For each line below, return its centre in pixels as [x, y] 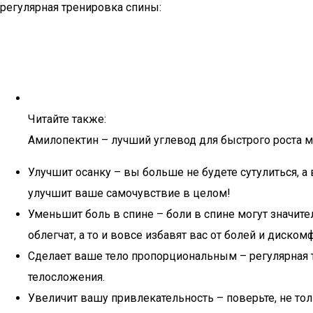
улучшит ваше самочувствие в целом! [129, 193]
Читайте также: [67, 119]
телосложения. [66, 277]
